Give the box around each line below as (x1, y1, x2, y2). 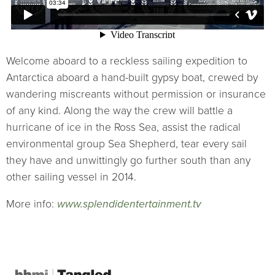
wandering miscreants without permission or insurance (6, 87, 266, 101)
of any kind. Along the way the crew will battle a (6, 104, 233, 117)
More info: (6, 198, 57, 211)
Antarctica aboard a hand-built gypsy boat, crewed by (6, 71, 258, 84)
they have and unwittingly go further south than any (6, 153, 250, 167)
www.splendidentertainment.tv (57, 198, 201, 211)
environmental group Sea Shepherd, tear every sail (6, 137, 247, 150)
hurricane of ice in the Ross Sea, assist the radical (6, 120, 241, 134)
